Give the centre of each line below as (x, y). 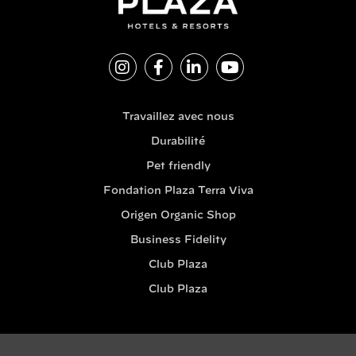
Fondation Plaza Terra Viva (178, 192)
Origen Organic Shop (178, 216)
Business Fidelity (178, 241)
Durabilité (178, 142)
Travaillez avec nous (178, 118)
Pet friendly (178, 167)
